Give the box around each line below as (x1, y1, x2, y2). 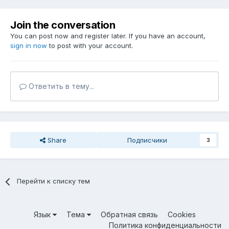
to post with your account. (47, 41, 133, 50)
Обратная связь (100, 210, 158, 219)
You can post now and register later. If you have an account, (10, 32, 205, 40)
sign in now (10, 41, 47, 50)
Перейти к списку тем (17, 177, 90, 186)
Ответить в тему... (27, 82, 94, 91)
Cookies (167, 210, 196, 219)
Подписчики (127, 136, 167, 145)
